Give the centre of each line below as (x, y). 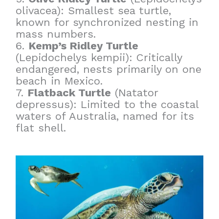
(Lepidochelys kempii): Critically (99, 57)
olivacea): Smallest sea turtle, (94, 10)
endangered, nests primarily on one (109, 69)
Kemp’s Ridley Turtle (84, 45)
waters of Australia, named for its (105, 116)
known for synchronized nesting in (107, 22)
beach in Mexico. (59, 81)
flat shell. (41, 128)
